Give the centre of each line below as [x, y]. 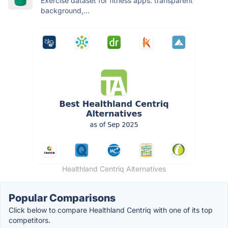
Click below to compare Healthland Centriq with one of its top [111, 210]
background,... [65, 10]
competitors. [30, 220]
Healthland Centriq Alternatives [114, 168]
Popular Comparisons [62, 198]
